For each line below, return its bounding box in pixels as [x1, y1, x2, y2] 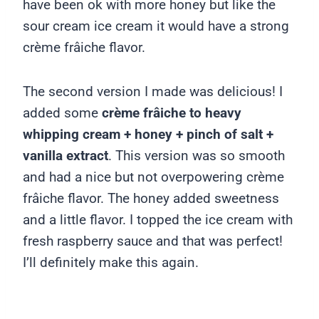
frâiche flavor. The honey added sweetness [23, 190, 279, 206]
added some [23, 105, 98, 121]
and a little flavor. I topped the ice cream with [23, 211, 293, 228]
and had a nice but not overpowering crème [23, 169, 284, 185]
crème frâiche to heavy [98, 105, 241, 121]
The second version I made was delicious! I [23, 83, 283, 100]
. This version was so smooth [108, 147, 285, 164]
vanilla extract [23, 147, 108, 164]
